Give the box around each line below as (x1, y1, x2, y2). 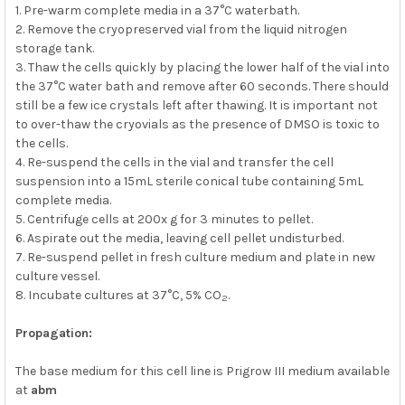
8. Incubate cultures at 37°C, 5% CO (14, 287, 221, 303)
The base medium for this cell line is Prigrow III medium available (14, 363, 390, 379)
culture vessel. (14, 268, 99, 284)
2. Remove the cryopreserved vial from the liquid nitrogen (14, 21, 347, 37)
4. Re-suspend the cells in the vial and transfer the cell (14, 154, 334, 170)
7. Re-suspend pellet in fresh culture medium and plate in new (14, 249, 375, 265)
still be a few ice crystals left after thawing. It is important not (14, 97, 378, 113)
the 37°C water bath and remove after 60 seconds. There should (14, 78, 389, 94)
